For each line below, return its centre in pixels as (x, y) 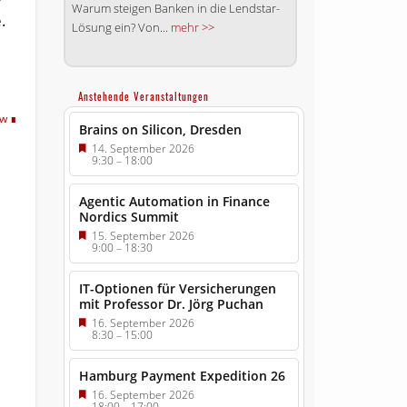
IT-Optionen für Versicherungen (177, 289)
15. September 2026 (143, 236)
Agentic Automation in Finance (174, 202)
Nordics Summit (129, 217)
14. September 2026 (143, 149)
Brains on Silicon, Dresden (160, 130)
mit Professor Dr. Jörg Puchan (171, 304)
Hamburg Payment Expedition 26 (182, 376)
